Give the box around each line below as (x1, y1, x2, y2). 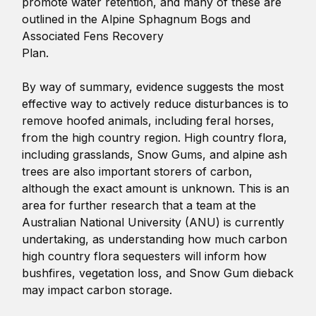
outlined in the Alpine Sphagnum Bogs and (22, 11, 251, 26)
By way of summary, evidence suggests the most (22, 79, 284, 94)
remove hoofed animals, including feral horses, (22, 113, 275, 128)
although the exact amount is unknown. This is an (22, 181, 290, 195)
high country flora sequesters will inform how (22, 248, 267, 263)
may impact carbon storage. (22, 282, 173, 297)
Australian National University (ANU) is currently (22, 214, 285, 229)
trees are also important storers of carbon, (22, 164, 253, 178)
